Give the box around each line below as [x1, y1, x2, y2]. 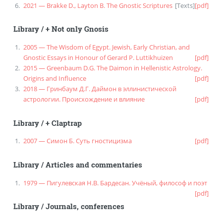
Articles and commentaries [45, 160, 142, 169]
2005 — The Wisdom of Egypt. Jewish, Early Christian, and [23, 42, 190, 52]
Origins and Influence [23, 73, 86, 83]
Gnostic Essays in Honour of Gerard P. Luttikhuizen [23, 53, 173, 62]
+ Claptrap [45, 118, 82, 128]
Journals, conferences [45, 202, 124, 212]
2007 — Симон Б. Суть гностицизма [23, 136, 132, 146]
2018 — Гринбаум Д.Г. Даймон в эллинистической [23, 84, 176, 93]
